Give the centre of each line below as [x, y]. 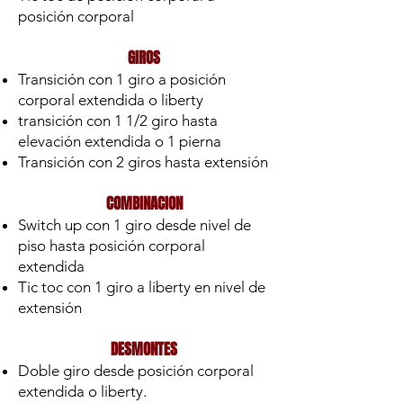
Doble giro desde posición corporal [136, 371]
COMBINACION [144, 204]
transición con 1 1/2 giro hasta [118, 121]
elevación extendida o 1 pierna [121, 141]
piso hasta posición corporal [112, 246]
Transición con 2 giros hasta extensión [143, 162]
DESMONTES [144, 349]
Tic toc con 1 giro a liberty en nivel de [142, 287]
